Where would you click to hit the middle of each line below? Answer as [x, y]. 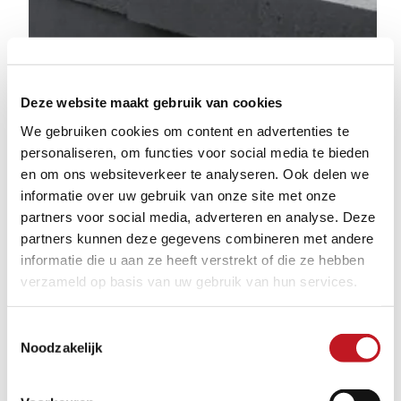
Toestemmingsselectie [73, 329]
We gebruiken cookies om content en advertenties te [185, 131]
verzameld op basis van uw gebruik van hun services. [189, 281]
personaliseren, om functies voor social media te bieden [195, 152]
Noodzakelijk [62, 347]
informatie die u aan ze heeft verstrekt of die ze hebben [192, 260]
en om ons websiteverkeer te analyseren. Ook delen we [195, 174]
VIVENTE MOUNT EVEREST [166, 294]
